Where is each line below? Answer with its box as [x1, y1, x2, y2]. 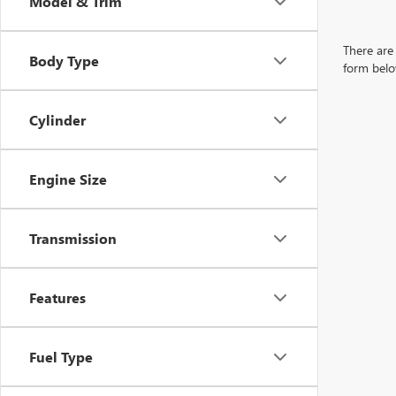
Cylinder [29, 110, 86, 129]
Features [29, 288, 86, 307]
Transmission [29, 229, 117, 247]
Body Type [29, 51, 99, 70]
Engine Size [29, 170, 107, 188]
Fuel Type [29, 347, 93, 366]
